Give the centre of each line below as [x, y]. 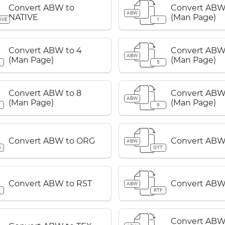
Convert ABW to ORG [52, 141]
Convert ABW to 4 [45, 50]
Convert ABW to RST [50, 183]
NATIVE [24, 17]
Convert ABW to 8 [45, 93]
